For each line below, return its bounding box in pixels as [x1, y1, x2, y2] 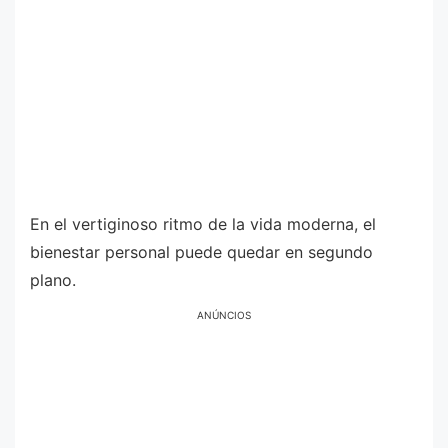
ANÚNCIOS [197, 309, 251, 322]
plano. [30, 269, 76, 290]
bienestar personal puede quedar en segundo [30, 241, 373, 262]
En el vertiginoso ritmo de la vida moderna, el [30, 213, 376, 234]
